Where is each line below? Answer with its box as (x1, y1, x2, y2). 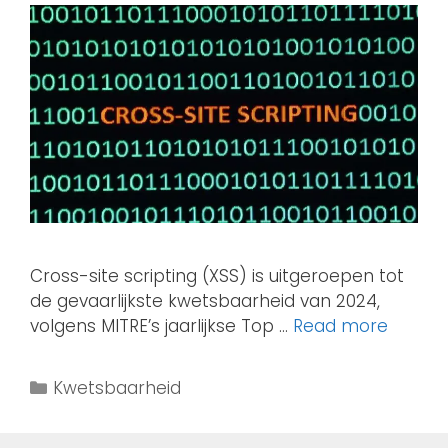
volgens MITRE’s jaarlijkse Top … (30, 314, 293, 339)
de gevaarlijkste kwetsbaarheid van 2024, (30, 289, 380, 314)
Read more (293, 314, 388, 339)
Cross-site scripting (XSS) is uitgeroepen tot (30, 264, 404, 289)
